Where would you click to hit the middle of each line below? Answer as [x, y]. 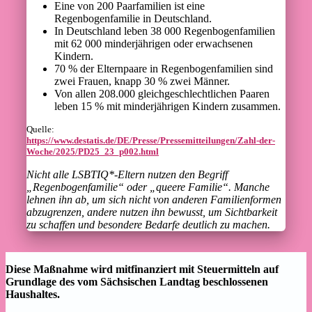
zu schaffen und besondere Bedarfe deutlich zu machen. [148, 224]
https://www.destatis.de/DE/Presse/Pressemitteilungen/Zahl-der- [151, 140]
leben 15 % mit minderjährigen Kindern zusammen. [167, 106]
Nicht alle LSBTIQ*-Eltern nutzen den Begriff [127, 174]
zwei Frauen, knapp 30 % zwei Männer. [142, 81]
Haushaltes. [33, 294]
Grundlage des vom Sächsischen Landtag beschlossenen [137, 281]
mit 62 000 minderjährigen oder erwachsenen [154, 43]
